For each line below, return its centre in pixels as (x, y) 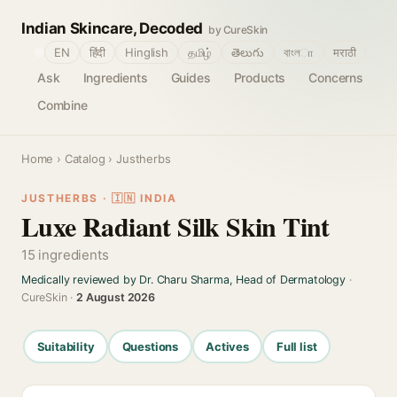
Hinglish (147, 52)
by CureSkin (238, 30)
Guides (191, 78)
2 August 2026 (116, 297)
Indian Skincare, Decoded (112, 28)
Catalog (85, 159)
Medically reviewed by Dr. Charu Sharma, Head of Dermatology (183, 280)
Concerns (336, 78)
